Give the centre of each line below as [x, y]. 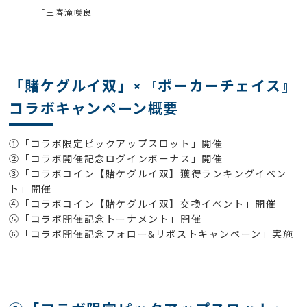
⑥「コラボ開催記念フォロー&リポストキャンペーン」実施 [151, 235]
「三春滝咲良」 [69, 13]
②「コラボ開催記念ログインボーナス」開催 [116, 160]
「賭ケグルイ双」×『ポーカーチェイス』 [153, 86]
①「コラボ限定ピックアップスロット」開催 [116, 145]
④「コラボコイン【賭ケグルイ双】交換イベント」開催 [143, 205]
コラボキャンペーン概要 [94, 109]
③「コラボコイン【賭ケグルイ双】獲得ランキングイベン [148, 175]
